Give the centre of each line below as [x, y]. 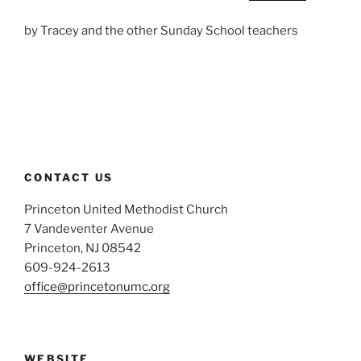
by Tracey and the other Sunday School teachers [161, 31]
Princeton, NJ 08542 [83, 249]
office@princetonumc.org [97, 287]
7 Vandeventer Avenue [89, 229]
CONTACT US [69, 177]
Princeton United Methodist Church [126, 210]
